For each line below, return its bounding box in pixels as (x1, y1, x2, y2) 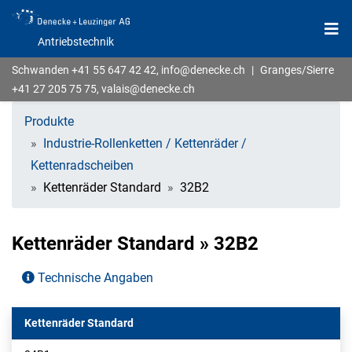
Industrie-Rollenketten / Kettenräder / (43, 136, 247, 152)
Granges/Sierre (260, 64, 334, 77)
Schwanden (12, 64, 71, 77)
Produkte (24, 114, 74, 130)
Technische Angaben (35, 269, 153, 285)
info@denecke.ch (161, 64, 245, 77)
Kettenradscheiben (31, 158, 134, 174)
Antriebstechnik (38, 35, 114, 49)
